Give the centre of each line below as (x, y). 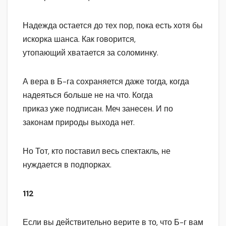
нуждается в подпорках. (67, 165)
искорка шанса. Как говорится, (79, 39)
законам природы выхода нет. (79, 123)
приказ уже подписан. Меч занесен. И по (98, 109)
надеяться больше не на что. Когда (88, 95)
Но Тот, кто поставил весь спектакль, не (97, 151)
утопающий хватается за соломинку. (91, 53)
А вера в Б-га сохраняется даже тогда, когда (106, 82)
